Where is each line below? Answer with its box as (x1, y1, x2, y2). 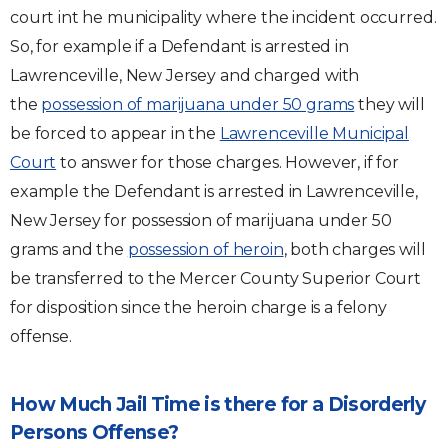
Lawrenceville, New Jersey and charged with (10, 65, 360, 85)
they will (354, 94, 425, 114)
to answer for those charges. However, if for (56, 152, 400, 172)
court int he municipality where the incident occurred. (10, 7, 437, 27)
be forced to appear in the (10, 123, 220, 143)
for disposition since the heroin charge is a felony (10, 297, 387, 317)
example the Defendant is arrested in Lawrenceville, (10, 181, 418, 201)
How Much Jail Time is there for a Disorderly (10, 392, 425, 416)
